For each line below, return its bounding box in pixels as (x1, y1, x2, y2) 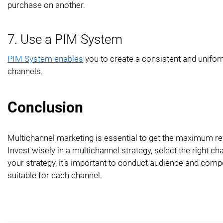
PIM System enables (7, 53, 83, 64)
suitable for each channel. (7, 170, 102, 180)
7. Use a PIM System (7, 31, 122, 47)
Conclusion (7, 98, 83, 116)
